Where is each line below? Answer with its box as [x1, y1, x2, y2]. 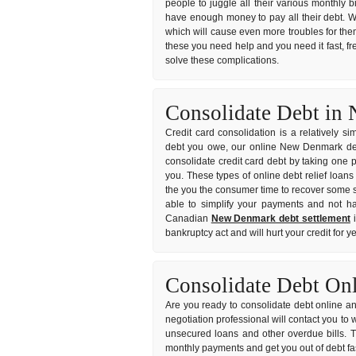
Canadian [165, 213, 211, 225]
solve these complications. [165, 55, 279, 67]
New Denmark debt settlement [211, 213, 350, 225]
